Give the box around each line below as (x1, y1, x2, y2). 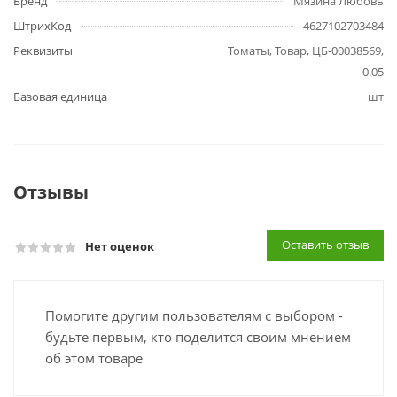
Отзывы (13, 180, 89, 204)
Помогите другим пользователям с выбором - (45, 307, 343, 324)
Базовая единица (13, 89, 107, 105)
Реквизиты (13, 43, 73, 58)
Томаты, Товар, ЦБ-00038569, (228, 43, 384, 58)
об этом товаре (45, 349, 143, 367)
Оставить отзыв (282, 237, 369, 253)
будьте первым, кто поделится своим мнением (45, 328, 351, 346)
